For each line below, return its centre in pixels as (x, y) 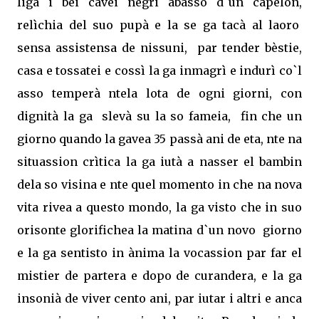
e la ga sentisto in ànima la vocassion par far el (159, 252)
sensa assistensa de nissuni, (102, 47)
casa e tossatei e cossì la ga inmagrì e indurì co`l (159, 70)
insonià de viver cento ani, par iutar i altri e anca (159, 298)
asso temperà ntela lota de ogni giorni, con (159, 93)
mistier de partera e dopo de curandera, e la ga (159, 275)
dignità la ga (57, 116)
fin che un (271, 116)
